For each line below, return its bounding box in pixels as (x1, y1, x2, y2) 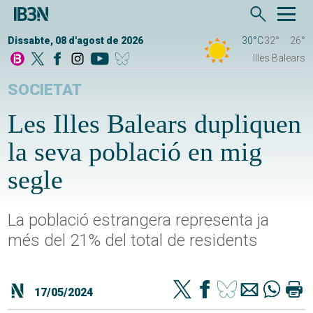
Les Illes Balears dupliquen (8, 109, 302, 138)
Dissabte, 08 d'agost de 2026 (8, 35, 144, 46)
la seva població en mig (8, 137, 263, 166)
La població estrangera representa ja (8, 210, 270, 230)
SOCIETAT (8, 80, 82, 99)
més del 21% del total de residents (8, 231, 259, 250)
